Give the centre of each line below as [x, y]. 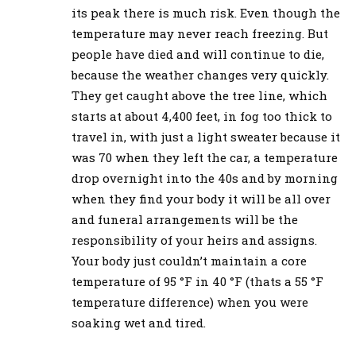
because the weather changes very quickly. [200, 74]
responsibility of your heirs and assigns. [194, 240]
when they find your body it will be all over [201, 198]
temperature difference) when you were [190, 302]
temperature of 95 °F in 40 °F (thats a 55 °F [197, 281]
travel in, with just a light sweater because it [206, 136]
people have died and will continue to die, [198, 54]
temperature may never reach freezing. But [200, 33]
